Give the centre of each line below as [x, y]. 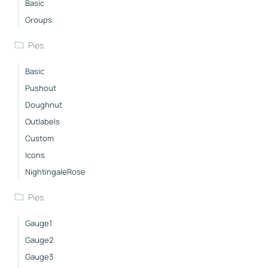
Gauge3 [39, 256]
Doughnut [44, 104]
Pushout [41, 88]
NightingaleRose [55, 171]
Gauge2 [39, 240]
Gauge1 [39, 223]
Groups [39, 19]
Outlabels [42, 121]
